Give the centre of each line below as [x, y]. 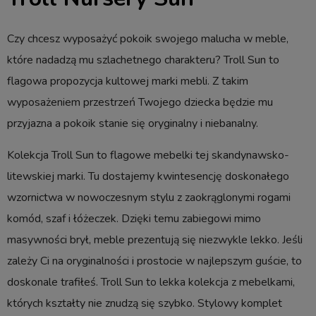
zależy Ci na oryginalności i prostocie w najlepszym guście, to [154, 261]
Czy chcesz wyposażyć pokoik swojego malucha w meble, [148, 39]
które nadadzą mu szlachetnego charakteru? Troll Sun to [143, 60]
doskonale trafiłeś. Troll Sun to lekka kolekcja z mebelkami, [151, 282]
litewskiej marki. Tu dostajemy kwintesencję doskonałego [148, 177]
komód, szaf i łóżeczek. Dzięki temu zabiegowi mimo [134, 219]
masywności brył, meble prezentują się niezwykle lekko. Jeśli [155, 240]
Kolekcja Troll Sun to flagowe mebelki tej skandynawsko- [148, 156]
